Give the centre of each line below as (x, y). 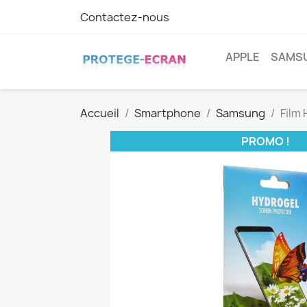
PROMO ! (265, 141)
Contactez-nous (125, 17)
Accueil (100, 113)
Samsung (241, 113)
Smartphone (168, 113)
